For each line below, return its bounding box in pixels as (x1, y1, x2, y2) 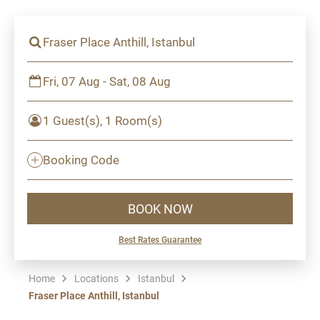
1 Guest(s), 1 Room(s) (43, 112, 162, 129)
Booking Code (43, 151, 119, 168)
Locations (74, 271, 119, 285)
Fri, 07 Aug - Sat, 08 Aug (43, 73, 171, 89)
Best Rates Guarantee (119, 234, 201, 245)
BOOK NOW (127, 199, 193, 217)
